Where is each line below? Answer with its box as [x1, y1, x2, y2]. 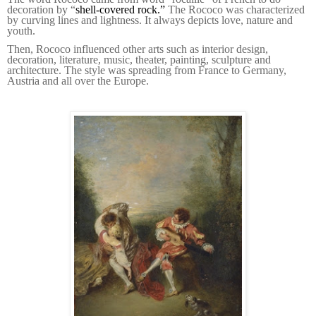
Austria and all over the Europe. [7, 74, 149, 87]
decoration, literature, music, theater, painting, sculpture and [7, 53, 271, 66]
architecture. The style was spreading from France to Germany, [7, 63, 286, 76]
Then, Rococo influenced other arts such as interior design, [7, 42, 268, 55]
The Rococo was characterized [168, 4, 305, 16]
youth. [7, 25, 35, 37]
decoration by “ [7, 4, 75, 16]
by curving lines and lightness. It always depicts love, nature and [7, 14, 293, 27]
